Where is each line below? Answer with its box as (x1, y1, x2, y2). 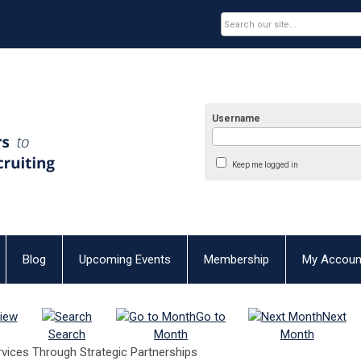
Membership (204, 252, 269, 267)
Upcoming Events (79, 252, 171, 267)
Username (212, 113, 261, 124)
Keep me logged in (231, 160, 298, 169)
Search (48, 327, 85, 342)
